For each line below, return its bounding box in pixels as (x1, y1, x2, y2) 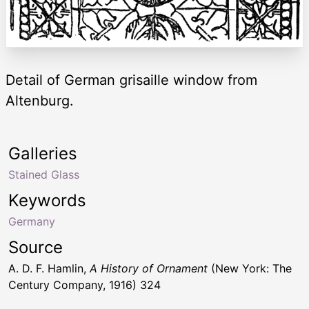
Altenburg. (6, 92, 74, 110)
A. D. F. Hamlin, (8, 261, 90, 276)
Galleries (8, 143, 77, 164)
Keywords (8, 190, 86, 211)
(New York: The (208, 261, 292, 276)
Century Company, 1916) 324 (8, 278, 161, 292)
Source (8, 237, 63, 258)
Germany (8, 215, 55, 229)
